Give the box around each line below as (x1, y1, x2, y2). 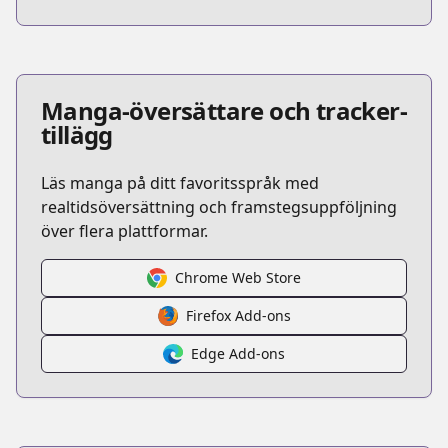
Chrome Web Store (175, 268, 301, 287)
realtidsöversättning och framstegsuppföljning (41, 196, 397, 218)
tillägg (41, 118, 113, 151)
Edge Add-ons (191, 344, 285, 363)
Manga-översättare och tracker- (41, 94, 407, 127)
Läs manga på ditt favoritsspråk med (41, 172, 319, 194)
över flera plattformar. (41, 220, 208, 242)
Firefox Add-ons (185, 306, 291, 325)
